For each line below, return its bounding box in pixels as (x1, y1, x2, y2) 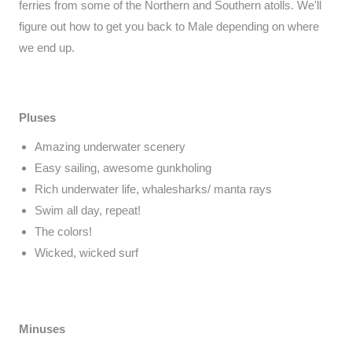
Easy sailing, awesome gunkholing (35, 161, 211, 175)
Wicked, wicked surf (35, 246, 138, 260)
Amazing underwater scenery (35, 140, 185, 154)
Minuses (19, 322, 65, 336)
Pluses (19, 111, 56, 125)
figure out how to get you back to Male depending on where (19, 20, 319, 34)
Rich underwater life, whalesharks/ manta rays (35, 182, 272, 196)
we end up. (19, 41, 75, 55)
